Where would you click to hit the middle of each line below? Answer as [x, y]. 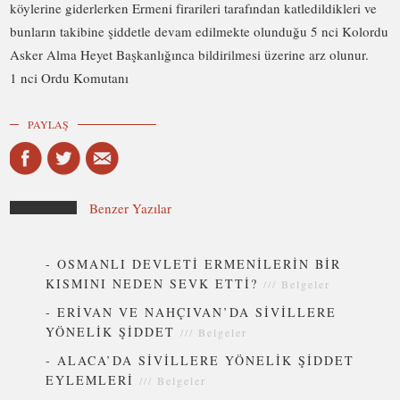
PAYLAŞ [49, 125]
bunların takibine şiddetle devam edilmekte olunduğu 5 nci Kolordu [200, 32]
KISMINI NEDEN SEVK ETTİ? [152, 283]
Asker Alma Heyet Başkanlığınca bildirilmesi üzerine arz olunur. [190, 55]
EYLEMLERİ [90, 379]
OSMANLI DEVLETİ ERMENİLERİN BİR [200, 263]
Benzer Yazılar [131, 208]
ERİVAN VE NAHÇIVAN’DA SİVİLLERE [197, 312]
